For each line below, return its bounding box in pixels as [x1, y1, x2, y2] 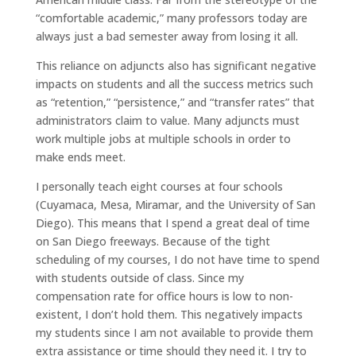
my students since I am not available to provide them [35, 324, 313, 340]
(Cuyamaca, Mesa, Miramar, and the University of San [35, 196, 315, 212]
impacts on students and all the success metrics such [35, 75, 313, 91]
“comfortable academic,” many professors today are [35, 10, 308, 25]
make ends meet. [35, 149, 126, 164]
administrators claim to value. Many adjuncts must [35, 112, 300, 128]
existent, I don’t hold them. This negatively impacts [35, 306, 303, 322]
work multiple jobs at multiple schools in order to [35, 130, 291, 146]
